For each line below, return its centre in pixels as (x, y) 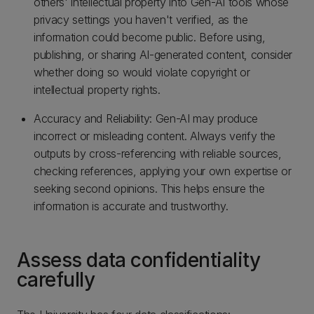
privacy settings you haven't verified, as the (141, 20)
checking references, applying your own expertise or (163, 171)
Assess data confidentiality (139, 260)
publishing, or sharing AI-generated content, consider (163, 55)
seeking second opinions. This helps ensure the (149, 189)
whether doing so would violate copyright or (142, 72)
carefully (56, 280)
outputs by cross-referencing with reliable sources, (158, 153)
